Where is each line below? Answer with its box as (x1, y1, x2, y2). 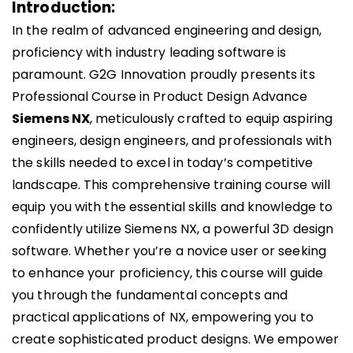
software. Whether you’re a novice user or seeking (12, 242, 326, 260)
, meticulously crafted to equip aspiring (90, 110, 333, 128)
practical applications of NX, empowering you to (12, 308, 314, 326)
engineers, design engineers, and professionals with (12, 132, 333, 150)
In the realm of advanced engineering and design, (12, 21, 321, 39)
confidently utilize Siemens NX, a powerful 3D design (12, 220, 334, 238)
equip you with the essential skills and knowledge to (12, 198, 333, 216)
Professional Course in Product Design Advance (12, 87, 308, 106)
